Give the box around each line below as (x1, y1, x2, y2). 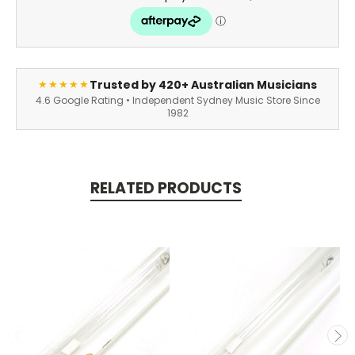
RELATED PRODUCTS (90, 177, 242, 199)
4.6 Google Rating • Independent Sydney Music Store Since (35, 93, 320, 107)
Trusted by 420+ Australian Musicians (90, 76, 317, 93)
